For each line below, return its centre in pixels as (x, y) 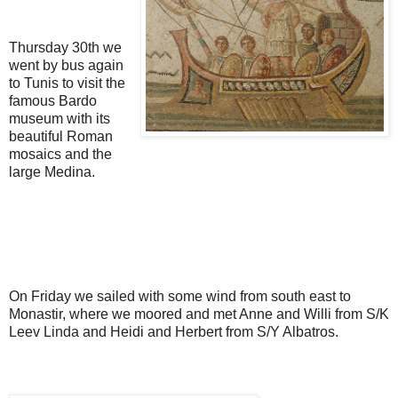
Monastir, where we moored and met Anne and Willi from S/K (199, 314)
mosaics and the (60, 155)
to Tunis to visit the (67, 84)
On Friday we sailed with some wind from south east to (180, 297)
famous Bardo (53, 101)
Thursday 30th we (65, 48)
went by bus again (66, 66)
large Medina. (52, 172)
